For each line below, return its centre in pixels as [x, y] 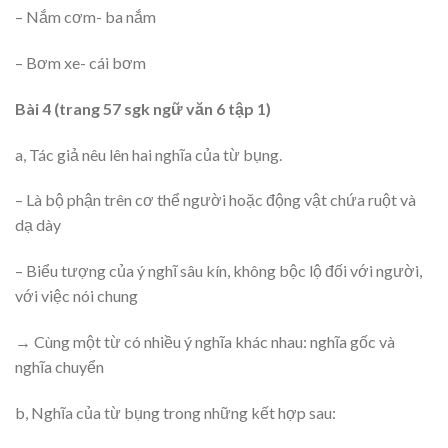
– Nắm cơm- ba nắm [85, 17]
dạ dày [38, 225]
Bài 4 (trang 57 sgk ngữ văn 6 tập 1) [143, 108]
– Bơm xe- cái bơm [80, 62]
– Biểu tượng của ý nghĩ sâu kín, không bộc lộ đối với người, [218, 271]
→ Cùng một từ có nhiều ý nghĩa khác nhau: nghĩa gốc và [205, 341]
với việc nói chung [76, 296]
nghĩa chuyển [59, 366]
